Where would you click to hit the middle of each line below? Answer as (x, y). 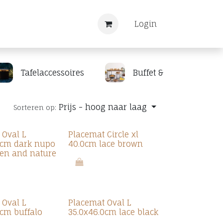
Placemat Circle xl (103, 134)
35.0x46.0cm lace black (113, 212)
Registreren (63, 24)
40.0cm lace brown (105, 144)
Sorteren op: (35, 107)
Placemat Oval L (100, 203)
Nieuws (18, 24)
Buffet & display (164, 73)
